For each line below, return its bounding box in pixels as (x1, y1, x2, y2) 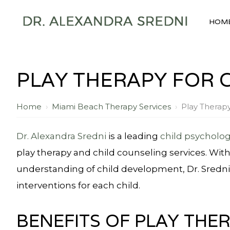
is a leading (106, 131, 160, 141)
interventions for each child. (16, 180, 140, 190)
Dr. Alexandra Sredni (16, 131, 106, 141)
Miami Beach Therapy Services (52, 102, 171, 111)
